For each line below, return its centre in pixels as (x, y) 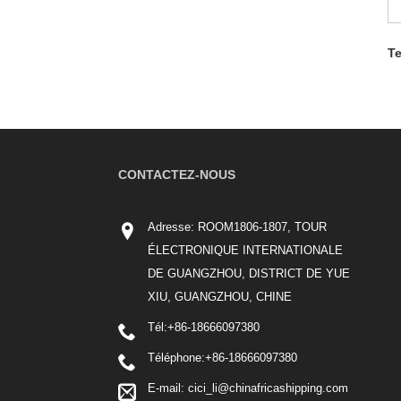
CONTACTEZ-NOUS (177, 175)
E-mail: (166, 388)
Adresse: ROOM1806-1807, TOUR (237, 227)
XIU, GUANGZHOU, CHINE (220, 297)
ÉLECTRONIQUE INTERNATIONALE (245, 251)
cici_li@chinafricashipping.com (266, 388)
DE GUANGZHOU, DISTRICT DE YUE (249, 274)
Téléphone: (176, 358)
